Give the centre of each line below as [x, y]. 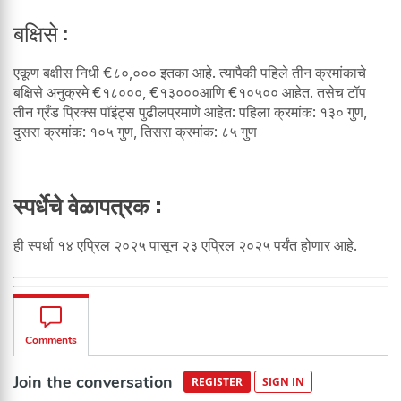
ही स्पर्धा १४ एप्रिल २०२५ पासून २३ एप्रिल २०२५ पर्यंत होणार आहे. [185, 246]
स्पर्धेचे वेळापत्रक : [88, 205]
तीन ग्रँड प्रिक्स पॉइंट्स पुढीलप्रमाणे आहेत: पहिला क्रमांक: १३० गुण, [190, 112]
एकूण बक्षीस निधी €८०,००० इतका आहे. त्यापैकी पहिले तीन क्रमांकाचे [190, 73]
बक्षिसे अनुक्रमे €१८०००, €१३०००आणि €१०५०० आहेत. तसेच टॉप [190, 93]
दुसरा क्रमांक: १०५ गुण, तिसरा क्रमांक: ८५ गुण [135, 132]
